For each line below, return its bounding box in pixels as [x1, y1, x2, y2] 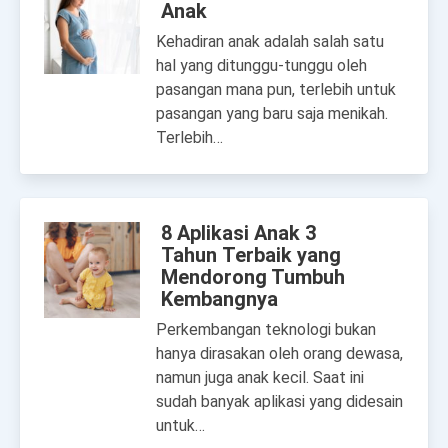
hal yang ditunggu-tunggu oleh [156, 56, 367, 75]
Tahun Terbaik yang [161, 243, 341, 267]
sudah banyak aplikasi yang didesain [156, 392, 403, 411]
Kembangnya [161, 287, 278, 311]
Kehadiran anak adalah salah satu [156, 32, 384, 51]
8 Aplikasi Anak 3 [161, 221, 316, 245]
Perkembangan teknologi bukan [156, 320, 376, 339]
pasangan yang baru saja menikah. [156, 104, 388, 123]
